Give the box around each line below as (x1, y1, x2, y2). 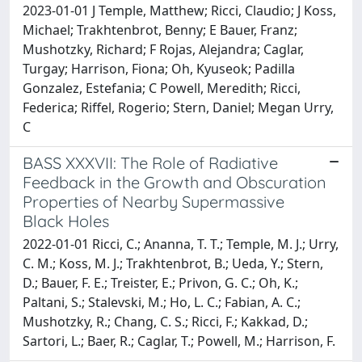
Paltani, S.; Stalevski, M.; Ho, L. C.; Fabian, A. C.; (23, 293, 301, 311)
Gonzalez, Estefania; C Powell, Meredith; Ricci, (23, 78, 301, 97)
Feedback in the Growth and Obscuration (23, 171, 326, 192)
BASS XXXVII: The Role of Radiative (23, 152, 278, 173)
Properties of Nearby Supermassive (23, 191, 284, 212)
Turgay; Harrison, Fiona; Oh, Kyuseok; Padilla (23, 59, 295, 78)
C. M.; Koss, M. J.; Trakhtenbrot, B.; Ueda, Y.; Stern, (23, 254, 323, 272)
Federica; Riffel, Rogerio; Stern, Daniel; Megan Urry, (23, 98, 334, 116)
